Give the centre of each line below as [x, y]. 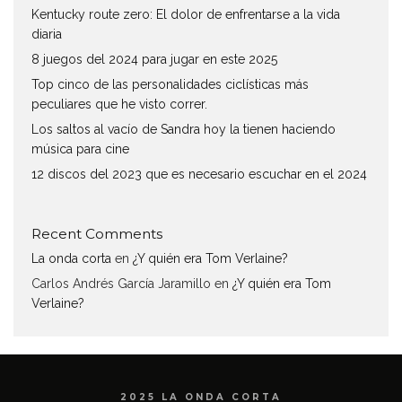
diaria [47, 34]
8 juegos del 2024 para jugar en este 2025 [154, 59]
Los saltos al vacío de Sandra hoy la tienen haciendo [184, 129]
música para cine [80, 149]
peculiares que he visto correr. [119, 104]
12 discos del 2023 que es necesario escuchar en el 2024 [199, 174]
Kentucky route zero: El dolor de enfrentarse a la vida [186, 14]
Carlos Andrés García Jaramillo [121, 283]
